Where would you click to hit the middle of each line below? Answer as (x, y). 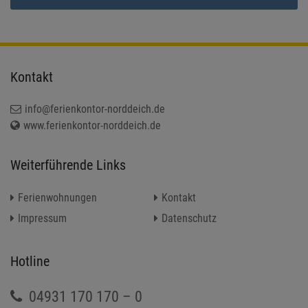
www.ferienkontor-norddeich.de (92, 125)
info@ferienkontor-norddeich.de (95, 109)
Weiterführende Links (68, 165)
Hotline (30, 261)
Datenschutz (189, 218)
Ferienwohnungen (57, 197)
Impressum (42, 218)
